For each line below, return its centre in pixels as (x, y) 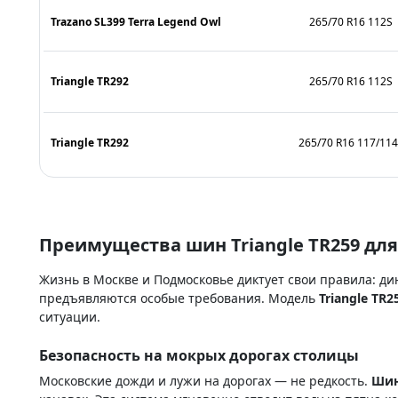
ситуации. (70, 316)
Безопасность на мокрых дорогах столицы (199, 355)
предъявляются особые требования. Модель (179, 298)
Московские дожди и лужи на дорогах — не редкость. (205, 380)
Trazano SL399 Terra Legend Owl (136, 21)
